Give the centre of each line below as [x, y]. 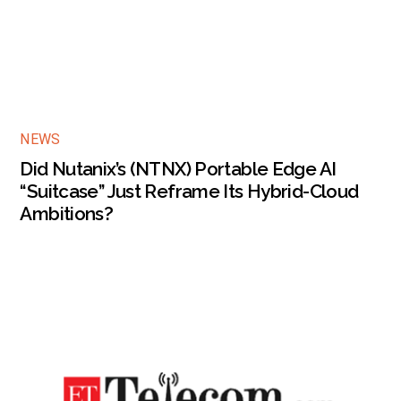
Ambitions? [67, 214]
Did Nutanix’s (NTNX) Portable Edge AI [178, 169]
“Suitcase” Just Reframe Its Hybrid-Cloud [189, 192]
